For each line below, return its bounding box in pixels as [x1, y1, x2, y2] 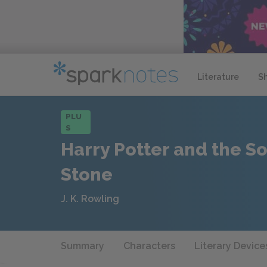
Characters [123, 240, 175, 252]
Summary [61, 240, 104, 252]
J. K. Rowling [61, 193, 119, 204]
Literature [197, 72, 239, 82]
